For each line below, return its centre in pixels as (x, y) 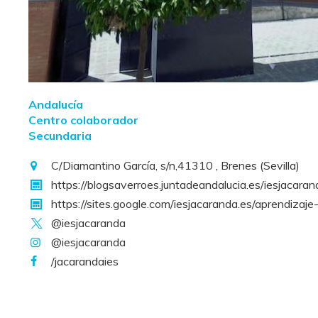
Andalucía (56, 104)
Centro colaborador (83, 120)
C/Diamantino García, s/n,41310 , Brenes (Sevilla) (176, 165)
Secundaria (60, 136)
